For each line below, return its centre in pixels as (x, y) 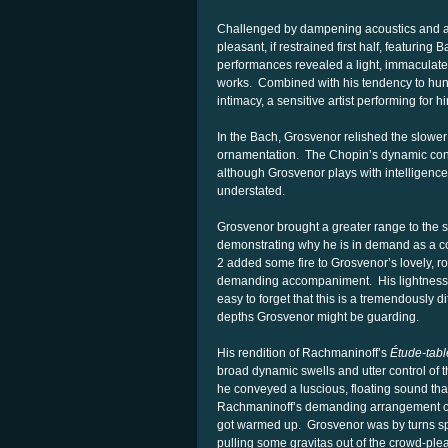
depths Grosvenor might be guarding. (318, 317)
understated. (251, 191)
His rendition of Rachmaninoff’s (302, 353)
